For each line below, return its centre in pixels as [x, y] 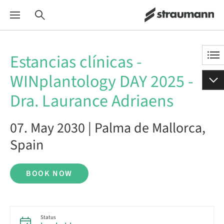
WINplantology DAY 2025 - [102, 82]
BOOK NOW [49, 173]
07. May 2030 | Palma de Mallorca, [108, 128]
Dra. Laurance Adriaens [92, 101]
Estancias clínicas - [76, 62]
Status [48, 217]
